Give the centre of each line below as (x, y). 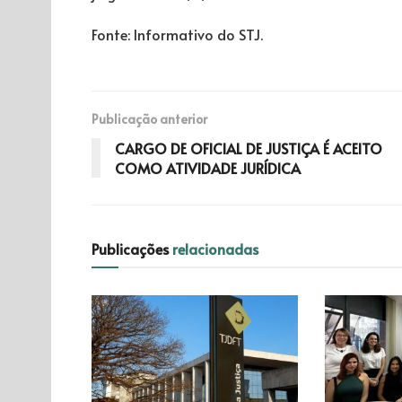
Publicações (132, 248)
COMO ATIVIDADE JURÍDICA (208, 167)
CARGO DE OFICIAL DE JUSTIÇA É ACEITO (249, 148)
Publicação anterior (149, 118)
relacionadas (215, 248)
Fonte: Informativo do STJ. (177, 34)
